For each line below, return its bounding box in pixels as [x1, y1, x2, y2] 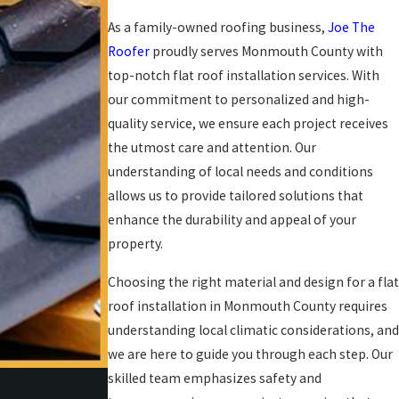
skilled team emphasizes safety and [107, 369, 322, 387]
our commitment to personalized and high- [107, 91, 370, 109]
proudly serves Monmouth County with [149, 43, 383, 61]
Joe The [327, 19, 375, 37]
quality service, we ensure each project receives [107, 115, 388, 133]
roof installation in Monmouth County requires [107, 297, 387, 314]
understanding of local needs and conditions [107, 163, 373, 181]
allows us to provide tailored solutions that [107, 187, 363, 205]
